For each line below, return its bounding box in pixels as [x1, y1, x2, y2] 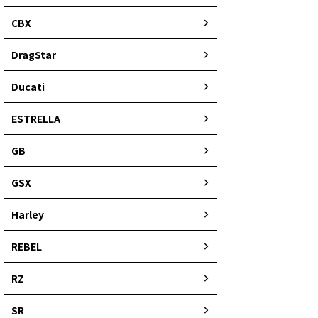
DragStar [11, 47, 56, 62]
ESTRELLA [11, 111, 60, 126]
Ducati [11, 79, 45, 94]
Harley [11, 207, 44, 221]
